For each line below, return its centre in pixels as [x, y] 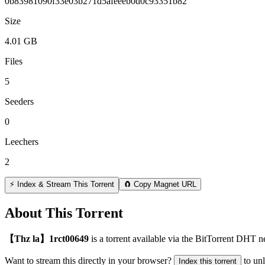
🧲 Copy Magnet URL [160, 184]
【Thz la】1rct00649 [47, 238]
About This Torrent [64, 213]
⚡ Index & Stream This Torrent [62, 184]
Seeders [19, 101]
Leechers [22, 141]
